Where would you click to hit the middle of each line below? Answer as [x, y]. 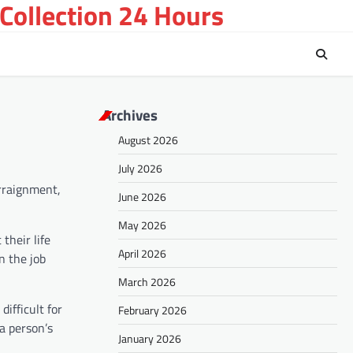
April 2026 [142, 254]
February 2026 [152, 310]
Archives [130, 115]
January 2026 [150, 339]
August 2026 [148, 140]
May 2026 [142, 225]
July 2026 [140, 169]
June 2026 [142, 197]
